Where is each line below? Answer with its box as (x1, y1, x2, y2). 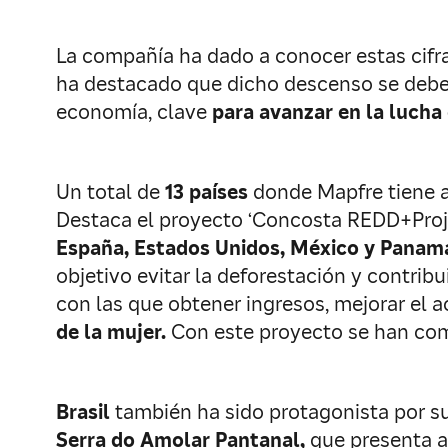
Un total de (56, 179, 165, 205)
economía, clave (56, 99, 212, 125)
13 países (165, 179, 248, 205)
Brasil (56, 399, 115, 425)
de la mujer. (56, 319, 166, 345)
